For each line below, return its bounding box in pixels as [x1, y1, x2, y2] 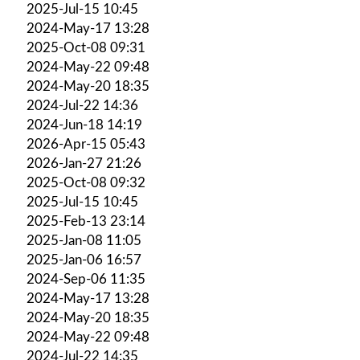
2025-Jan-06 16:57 [27, 252, 141, 267]
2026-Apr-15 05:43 [27, 137, 145, 151]
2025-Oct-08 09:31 [27, 40, 145, 55]
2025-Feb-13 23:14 [27, 214, 145, 228]
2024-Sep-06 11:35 [27, 272, 145, 286]
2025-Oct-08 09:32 [27, 175, 145, 190]
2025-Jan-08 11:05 [27, 233, 141, 247]
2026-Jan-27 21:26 [27, 156, 141, 170]
